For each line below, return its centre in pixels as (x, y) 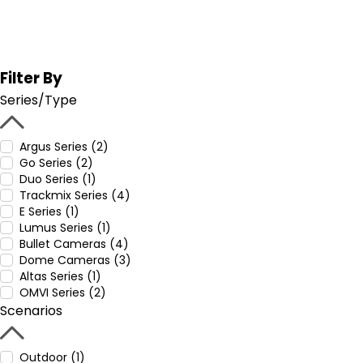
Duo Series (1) (58, 179)
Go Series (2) (56, 163)
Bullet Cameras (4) (74, 244)
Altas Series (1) (60, 276)
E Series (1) (49, 211)
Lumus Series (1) (65, 228)
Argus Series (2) (64, 147)
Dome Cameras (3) (75, 260)
